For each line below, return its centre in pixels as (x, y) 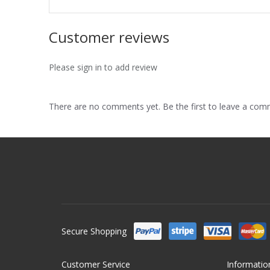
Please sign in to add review (103, 67)
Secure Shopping (94, 231)
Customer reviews (109, 37)
